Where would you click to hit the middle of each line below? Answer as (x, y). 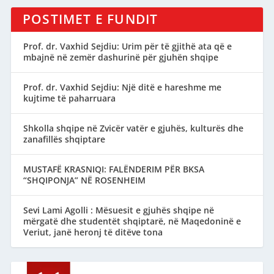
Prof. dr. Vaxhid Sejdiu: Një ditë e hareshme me (122, 87)
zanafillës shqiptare (64, 139)
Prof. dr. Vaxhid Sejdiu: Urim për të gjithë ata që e (127, 46)
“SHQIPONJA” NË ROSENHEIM (84, 180)
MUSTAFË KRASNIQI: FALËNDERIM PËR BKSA (113, 169)
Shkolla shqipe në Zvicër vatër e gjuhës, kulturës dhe (133, 128)
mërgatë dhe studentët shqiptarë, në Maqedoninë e (132, 221)
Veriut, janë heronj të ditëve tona (93, 232)
